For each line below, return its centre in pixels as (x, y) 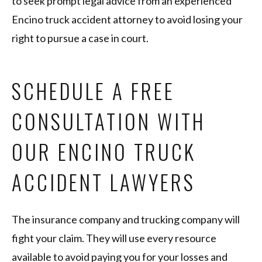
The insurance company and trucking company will (126, 220)
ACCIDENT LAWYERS (104, 182)
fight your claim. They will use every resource (114, 238)
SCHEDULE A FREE (93, 91)
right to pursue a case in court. (81, 38)
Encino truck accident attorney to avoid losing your (127, 20)
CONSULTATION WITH (108, 121)
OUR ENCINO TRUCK (104, 152)
